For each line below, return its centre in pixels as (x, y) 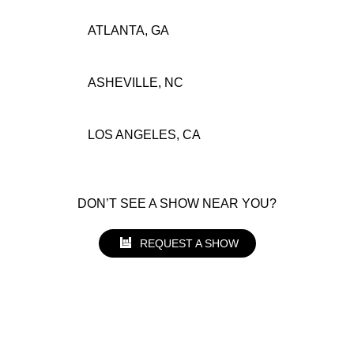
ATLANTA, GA (128, 30)
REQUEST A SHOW (189, 243)
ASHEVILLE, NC (135, 82)
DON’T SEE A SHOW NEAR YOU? (182, 203)
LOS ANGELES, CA (144, 134)
